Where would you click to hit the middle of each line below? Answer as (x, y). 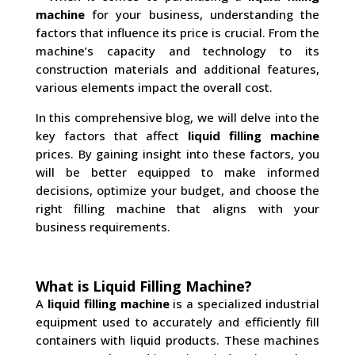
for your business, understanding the (202, 14)
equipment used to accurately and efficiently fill (177, 322)
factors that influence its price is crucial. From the (177, 32)
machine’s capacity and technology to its (177, 51)
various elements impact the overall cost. (154, 87)
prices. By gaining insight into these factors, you (177, 154)
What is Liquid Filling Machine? (143, 286)
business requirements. (103, 227)
